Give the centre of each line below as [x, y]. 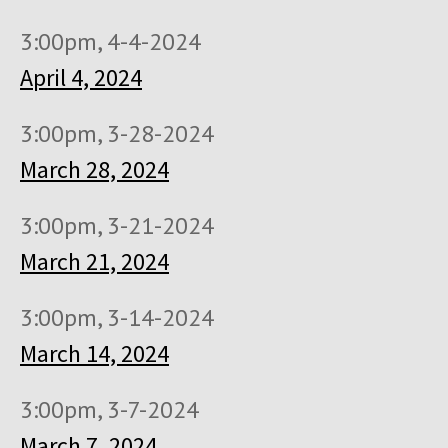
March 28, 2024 [94, 169]
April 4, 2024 [81, 77]
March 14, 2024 [94, 353]
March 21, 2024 [94, 261]
